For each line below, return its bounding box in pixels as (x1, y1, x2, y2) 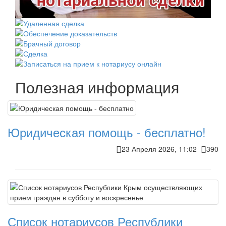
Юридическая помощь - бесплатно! (8, 123, 206, 141)
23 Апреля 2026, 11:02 (122, 143, 201, 154)
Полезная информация (15, 76, 179, 98)
